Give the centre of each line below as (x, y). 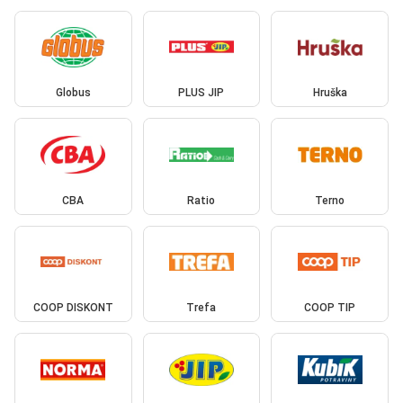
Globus (73, 93)
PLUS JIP (201, 93)
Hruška (330, 93)
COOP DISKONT (73, 308)
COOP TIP (330, 308)
